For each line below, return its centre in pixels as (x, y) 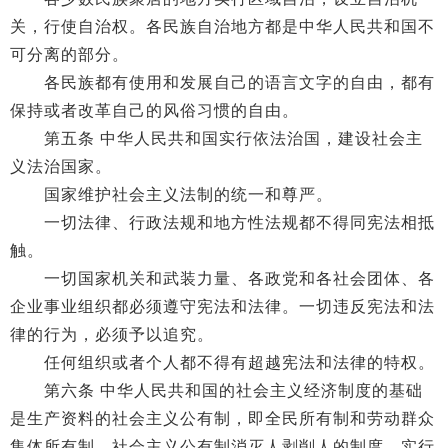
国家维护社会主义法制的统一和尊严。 (171, 194)
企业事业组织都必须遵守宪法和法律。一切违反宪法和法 (222, 306)
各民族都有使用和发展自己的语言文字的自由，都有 (222, 82)
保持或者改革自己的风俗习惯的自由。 (154, 110)
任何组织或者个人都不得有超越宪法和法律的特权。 (222, 362)
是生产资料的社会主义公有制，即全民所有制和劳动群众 (222, 418)
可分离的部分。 (69, 54)
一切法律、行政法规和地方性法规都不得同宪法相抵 (222, 222)
